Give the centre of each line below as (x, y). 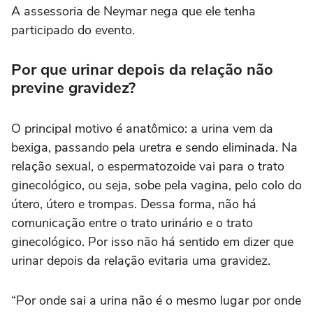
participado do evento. (73, 30)
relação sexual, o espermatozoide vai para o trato (148, 167)
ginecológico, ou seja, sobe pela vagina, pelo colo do (156, 185)
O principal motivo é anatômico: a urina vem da (142, 129)
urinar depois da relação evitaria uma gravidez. (141, 261)
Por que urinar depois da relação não (142, 70)
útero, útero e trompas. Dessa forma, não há (134, 204)
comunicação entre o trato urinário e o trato (132, 223)
